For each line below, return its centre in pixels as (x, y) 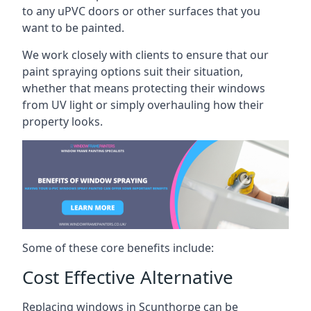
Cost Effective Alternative (128, 277)
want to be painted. (73, 27)
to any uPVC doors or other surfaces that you (141, 11)
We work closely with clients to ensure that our (145, 54)
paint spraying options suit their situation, (133, 71)
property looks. (62, 121)
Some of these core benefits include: (118, 247)
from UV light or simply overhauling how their (143, 104)
